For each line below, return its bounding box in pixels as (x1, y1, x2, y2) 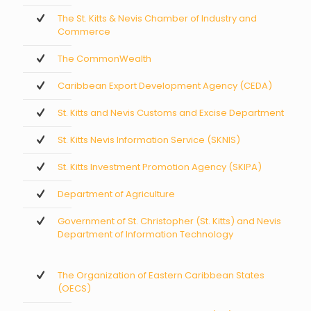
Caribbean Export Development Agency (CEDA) (58, 79, 272, 93)
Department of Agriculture (58, 187, 175, 201)
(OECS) (58, 282, 91, 296)
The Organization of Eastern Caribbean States (58, 269, 264, 283)
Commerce (58, 25, 110, 39)
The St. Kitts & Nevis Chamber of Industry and (58, 12, 257, 26)
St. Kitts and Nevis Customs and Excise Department (58, 106, 284, 120)
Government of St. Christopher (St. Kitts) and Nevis (58, 215, 281, 228)
